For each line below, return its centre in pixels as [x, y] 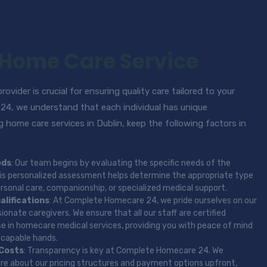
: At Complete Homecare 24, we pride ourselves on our [153, 201]
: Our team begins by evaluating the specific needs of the [121, 163]
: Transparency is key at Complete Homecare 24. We [124, 251]
